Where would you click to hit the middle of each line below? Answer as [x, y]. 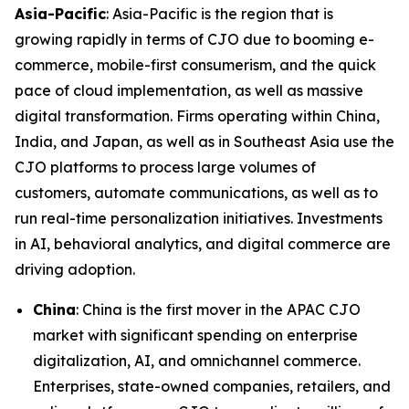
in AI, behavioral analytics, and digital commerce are [203, 243]
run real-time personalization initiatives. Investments [199, 218]
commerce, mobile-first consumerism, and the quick [195, 64]
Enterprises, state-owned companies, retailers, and [212, 386]
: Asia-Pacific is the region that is [220, 13]
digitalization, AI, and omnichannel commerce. [197, 360]
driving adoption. [75, 269]
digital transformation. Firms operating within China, [197, 115]
